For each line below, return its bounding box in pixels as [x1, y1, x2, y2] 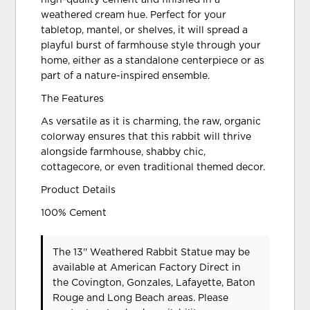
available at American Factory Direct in [53, 262, 241, 273]
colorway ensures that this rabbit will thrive [41, 131, 252, 142]
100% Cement [41, 208, 107, 218]
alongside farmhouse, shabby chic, [41, 147, 206, 157]
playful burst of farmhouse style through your [41, 40, 262, 51]
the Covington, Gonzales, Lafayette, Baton [53, 277, 256, 288]
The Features [41, 93, 104, 104]
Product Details [41, 185, 116, 195]
